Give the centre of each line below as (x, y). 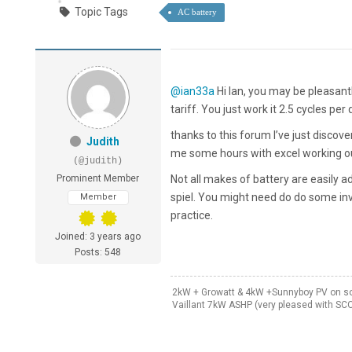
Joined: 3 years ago (98, 237)
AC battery (198, 12)
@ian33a (192, 92)
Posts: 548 (98, 253)
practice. (191, 216)
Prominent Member (98, 179)
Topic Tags (102, 12)
